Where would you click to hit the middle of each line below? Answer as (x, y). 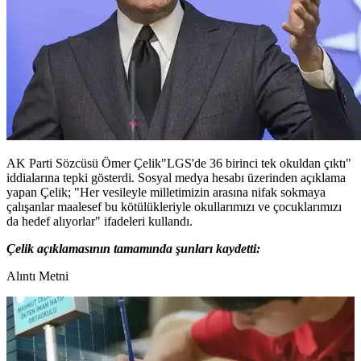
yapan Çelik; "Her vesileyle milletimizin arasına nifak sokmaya (166, 192)
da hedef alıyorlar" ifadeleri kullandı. (100, 221)
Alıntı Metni (37, 276)
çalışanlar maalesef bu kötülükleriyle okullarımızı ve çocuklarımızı (174, 206)
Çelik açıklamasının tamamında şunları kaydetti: (133, 248)
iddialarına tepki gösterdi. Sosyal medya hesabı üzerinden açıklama (176, 177)
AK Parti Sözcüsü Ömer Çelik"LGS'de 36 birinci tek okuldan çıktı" (179, 163)
